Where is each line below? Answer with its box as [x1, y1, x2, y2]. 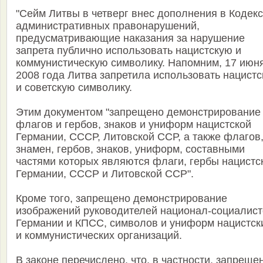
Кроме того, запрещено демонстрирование [16, 193, 227, 205]
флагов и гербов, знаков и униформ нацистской [16, 119, 251, 131]
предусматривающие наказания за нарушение [16, 32, 245, 45]
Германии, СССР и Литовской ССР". [16, 168, 194, 180]
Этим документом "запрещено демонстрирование [16, 106, 261, 119]
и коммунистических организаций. [16, 230, 182, 242]
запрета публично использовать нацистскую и [16, 45, 241, 57]
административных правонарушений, [16, 20, 200, 32]
